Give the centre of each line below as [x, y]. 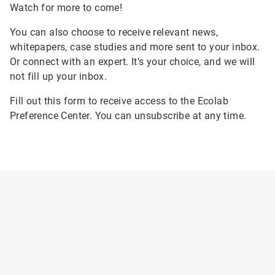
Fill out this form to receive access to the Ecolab [119, 101]
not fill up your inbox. [59, 76]
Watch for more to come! [66, 8]
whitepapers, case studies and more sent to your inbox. [135, 47]
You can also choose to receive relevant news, [114, 32]
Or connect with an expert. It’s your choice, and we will [133, 62]
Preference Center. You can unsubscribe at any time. [128, 116]
